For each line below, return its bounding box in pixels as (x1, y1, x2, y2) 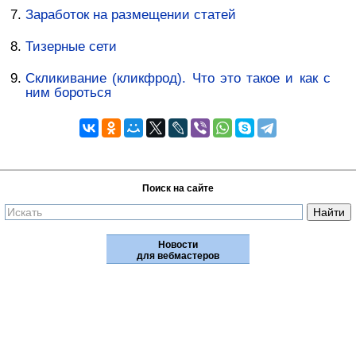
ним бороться (25, 85, 112, 101)
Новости (158, 238, 198, 250)
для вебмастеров (137, 250, 219, 261)
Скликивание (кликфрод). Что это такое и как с (25, 71, 331, 87)
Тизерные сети (25, 39, 118, 55)
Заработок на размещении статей (25, 7, 237, 22)
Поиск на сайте (142, 182, 214, 194)
